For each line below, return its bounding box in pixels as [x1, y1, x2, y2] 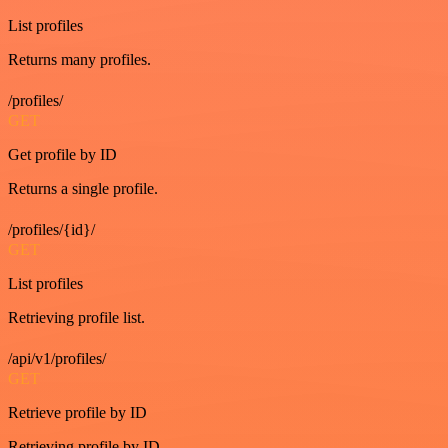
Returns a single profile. [8, 179, 158, 197]
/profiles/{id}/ [8, 220, 95, 238]
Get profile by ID [8, 145, 117, 163]
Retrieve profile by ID [8, 403, 147, 421]
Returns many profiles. [8, 50, 151, 68]
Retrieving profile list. [8, 308, 145, 326]
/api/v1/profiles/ [8, 349, 106, 367]
